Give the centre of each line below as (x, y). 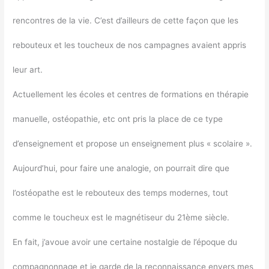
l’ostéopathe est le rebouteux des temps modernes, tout (121, 192)
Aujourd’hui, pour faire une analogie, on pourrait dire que (121, 168)
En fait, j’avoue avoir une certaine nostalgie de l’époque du (125, 242)
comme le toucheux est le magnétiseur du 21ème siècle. (121, 217)
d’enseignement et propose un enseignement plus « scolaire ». (133, 143)
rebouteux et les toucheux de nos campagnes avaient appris (130, 45)
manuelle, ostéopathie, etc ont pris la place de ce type (118, 119)
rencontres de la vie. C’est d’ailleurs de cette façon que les (126, 20)
